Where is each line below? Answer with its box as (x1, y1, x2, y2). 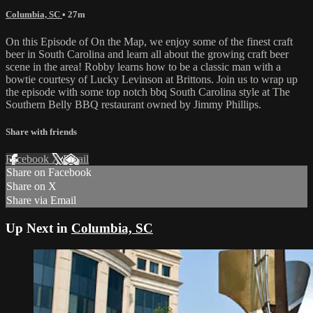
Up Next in (6, 221, 71, 235)
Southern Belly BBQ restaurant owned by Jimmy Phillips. (6, 98, 261, 110)
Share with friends (6, 126, 77, 138)
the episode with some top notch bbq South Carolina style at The (6, 85, 290, 98)
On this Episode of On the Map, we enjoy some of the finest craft (6, 35, 293, 48)
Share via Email (6, 194, 76, 207)
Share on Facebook (6, 166, 92, 179)
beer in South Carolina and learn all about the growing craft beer (6, 48, 289, 60)
